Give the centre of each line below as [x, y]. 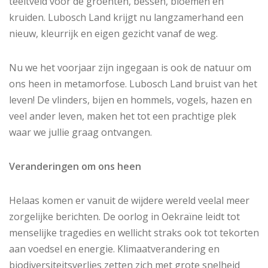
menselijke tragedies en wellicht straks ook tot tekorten [134, 232]
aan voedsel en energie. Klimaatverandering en [114, 249]
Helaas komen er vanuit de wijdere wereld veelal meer [129, 200]
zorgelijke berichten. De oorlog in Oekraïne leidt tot [124, 216]
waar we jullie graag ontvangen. [80, 132]
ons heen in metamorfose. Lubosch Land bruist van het [133, 83]
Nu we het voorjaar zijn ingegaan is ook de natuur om [130, 67]
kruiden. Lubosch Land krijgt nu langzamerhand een [126, 17]
